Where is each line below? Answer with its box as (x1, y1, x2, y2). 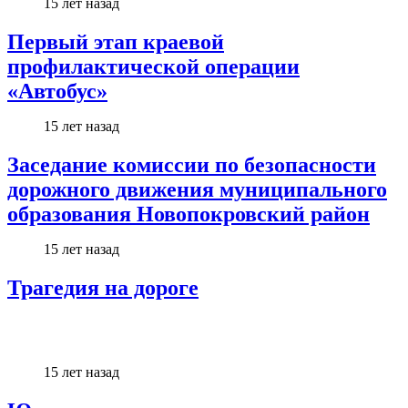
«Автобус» (7, 78, 107, 103)
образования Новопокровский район (7, 201, 370, 226)
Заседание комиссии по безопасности (7, 152, 376, 177)
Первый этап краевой (7, 29, 224, 54)
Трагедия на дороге (7, 275, 199, 300)
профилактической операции (7, 54, 300, 78)
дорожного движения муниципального (7, 177, 387, 201)
